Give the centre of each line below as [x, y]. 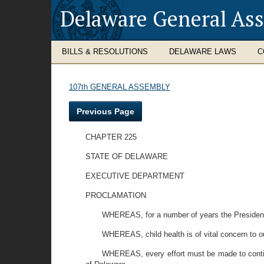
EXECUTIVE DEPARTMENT [135, 176]
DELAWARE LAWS [203, 52]
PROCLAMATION [116, 195]
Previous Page [105, 111]
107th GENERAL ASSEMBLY [120, 87]
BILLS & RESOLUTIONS [105, 52]
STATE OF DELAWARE [127, 156]
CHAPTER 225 [111, 137]
